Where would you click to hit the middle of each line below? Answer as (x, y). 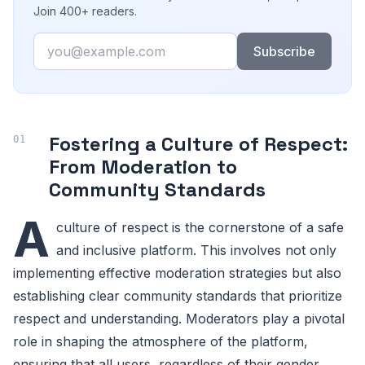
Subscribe (284, 51)
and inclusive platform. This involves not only (196, 250)
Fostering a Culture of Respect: (198, 143)
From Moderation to (143, 166)
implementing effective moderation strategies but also (177, 273)
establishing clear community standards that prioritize (178, 295)
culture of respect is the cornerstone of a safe (200, 227)
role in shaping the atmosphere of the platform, (161, 341)
